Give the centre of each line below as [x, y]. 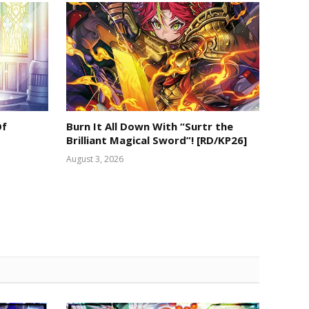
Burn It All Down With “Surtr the [149, 126]
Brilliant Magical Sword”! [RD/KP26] [156, 140]
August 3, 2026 [94, 159]
